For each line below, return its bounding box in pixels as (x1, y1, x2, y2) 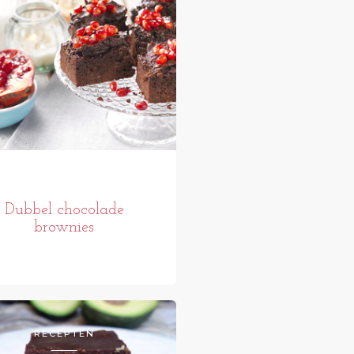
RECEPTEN (33, 328, 95, 340)
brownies (34, 220, 95, 236)
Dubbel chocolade (4, 202, 124, 219)
